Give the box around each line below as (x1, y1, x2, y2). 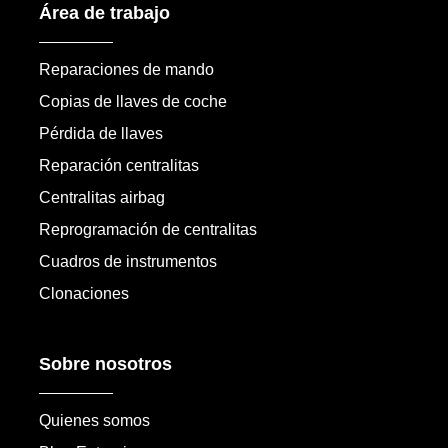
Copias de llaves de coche (38, 93, 227, 111)
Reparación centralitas (38, 157, 199, 175)
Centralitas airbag (38, 189, 165, 207)
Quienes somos (38, 412, 150, 430)
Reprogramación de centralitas (38, 221, 257, 239)
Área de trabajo (38, 3, 170, 24)
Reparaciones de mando (38, 61, 214, 79)
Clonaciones (38, 285, 129, 303)
